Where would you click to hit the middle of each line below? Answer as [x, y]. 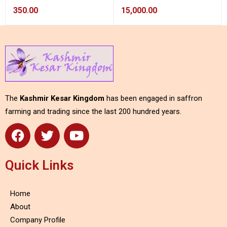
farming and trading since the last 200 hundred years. [93, 111]
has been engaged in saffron [153, 98]
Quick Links [39, 165]
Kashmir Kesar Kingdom [62, 98]
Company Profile [38, 220]
